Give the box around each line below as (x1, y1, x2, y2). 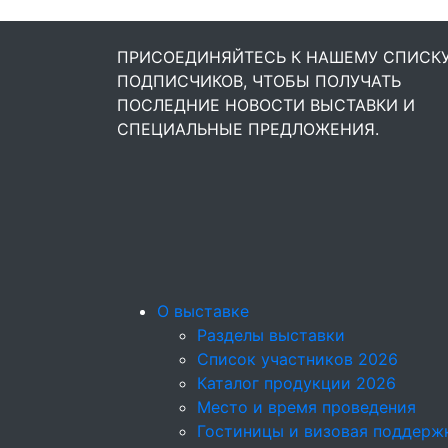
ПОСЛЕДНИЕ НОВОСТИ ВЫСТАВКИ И (117, 95, 415, 115)
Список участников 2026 (197, 349, 398, 369)
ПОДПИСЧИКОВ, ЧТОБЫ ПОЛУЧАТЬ (117, 71, 401, 91)
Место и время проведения (197, 397, 416, 417)
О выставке (157, 301, 249, 321)
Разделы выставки (197, 325, 345, 345)
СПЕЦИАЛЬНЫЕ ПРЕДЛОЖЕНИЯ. (117, 119, 379, 139)
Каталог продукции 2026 (197, 373, 396, 393)
